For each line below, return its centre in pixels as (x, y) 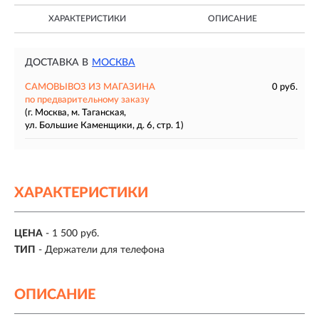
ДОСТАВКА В (57, 63)
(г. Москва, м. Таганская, (75, 113)
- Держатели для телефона (101, 250)
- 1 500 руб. (72, 234)
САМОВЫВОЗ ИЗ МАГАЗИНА (90, 87)
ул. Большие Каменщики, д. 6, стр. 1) (104, 126)
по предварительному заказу (87, 100)
